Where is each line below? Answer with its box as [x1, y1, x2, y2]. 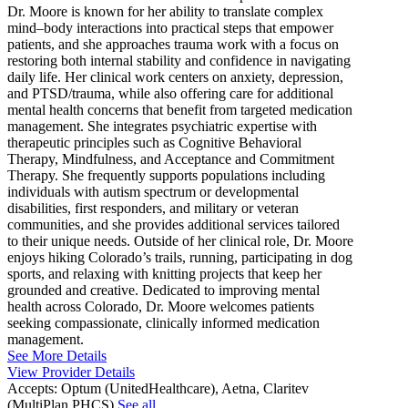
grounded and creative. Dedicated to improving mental [7, 282, 320, 299]
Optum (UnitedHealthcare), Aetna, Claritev [61, 381, 309, 397]
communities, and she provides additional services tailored [7, 217, 340, 233]
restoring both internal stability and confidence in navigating [7, 53, 351, 69]
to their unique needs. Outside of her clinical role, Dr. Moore [7, 233, 353, 250]
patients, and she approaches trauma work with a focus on [7, 36, 339, 53]
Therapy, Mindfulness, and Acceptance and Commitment [7, 151, 334, 168]
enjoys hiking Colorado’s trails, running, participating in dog [7, 250, 352, 266]
